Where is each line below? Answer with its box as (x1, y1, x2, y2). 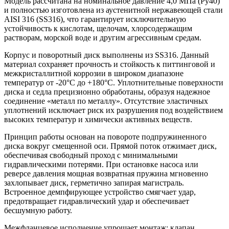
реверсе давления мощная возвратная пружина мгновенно (4, 169, 208, 178)
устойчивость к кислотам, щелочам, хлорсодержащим (4, 24, 192, 33)
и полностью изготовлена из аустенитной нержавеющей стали (4, 5, 223, 14)
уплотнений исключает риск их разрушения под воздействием (4, 105, 223, 114)
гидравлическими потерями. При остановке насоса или (4, 159, 198, 169)
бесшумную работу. (4, 205, 72, 215)
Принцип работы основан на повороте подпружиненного (4, 132, 207, 141)
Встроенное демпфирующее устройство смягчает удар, (4, 187, 196, 196)
